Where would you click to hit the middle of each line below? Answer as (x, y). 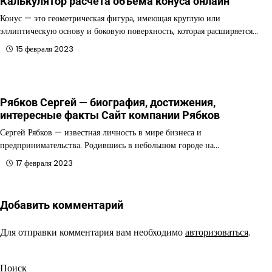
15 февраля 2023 (45, 49)
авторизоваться (217, 232)
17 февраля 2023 (44, 163)
